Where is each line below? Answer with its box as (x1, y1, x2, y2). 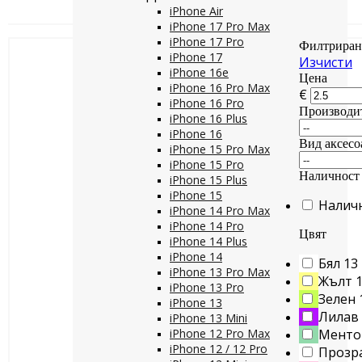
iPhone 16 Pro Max (170, 80, 270, 95)
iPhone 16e (170, 65, 229, 80)
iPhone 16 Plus (170, 111, 247, 126)
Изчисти (299, 53, 352, 71)
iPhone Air (170, 3, 223, 19)
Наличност (299, 169, 360, 183)
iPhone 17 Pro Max (170, 19, 270, 34)
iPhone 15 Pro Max (170, 141, 270, 157)
